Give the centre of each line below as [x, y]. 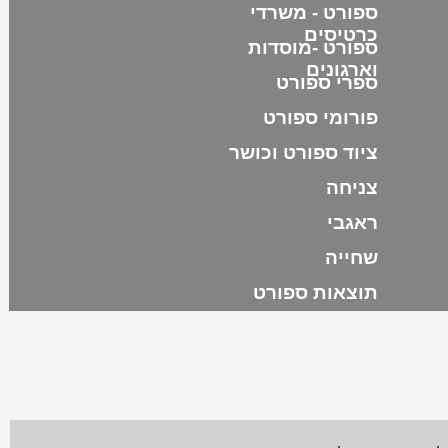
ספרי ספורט [326, 82]
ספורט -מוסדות [312, 47]
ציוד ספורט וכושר [303, 152]
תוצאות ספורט [315, 292]
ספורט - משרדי [313, 12]
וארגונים [341, 69]
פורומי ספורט [320, 117]
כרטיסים [340, 34]
